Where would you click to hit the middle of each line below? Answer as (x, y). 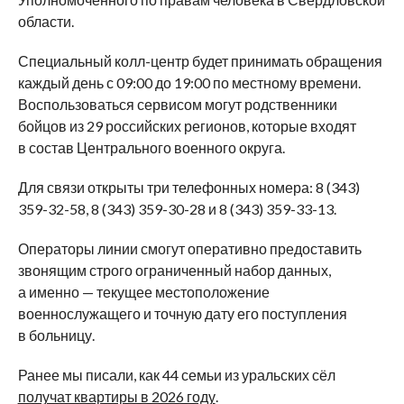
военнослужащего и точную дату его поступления (182, 313)
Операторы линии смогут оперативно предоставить (189, 248)
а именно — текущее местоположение (143, 291)
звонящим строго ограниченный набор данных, (174, 270)
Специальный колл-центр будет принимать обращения (200, 60)
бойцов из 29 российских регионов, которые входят (187, 125)
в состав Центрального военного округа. (151, 147)
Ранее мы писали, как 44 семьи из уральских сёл (176, 374)
